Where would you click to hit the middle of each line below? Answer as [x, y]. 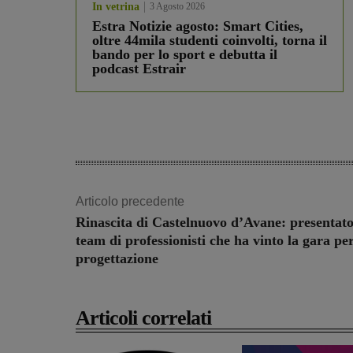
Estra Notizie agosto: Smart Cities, [198, 26]
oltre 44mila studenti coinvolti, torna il [210, 41]
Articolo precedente [130, 202]
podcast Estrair [139, 69]
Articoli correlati [143, 318]
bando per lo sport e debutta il [185, 55]
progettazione [117, 259]
